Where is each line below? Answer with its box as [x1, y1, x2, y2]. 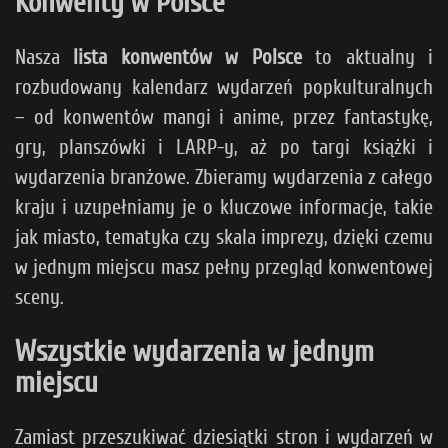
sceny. [15, 285, 64, 310]
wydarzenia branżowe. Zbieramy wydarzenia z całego [15, 165, 433, 190]
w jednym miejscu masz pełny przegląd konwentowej [15, 255, 433, 280]
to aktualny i [301, 45, 434, 70]
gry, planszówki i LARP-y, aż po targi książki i [15, 135, 433, 160]
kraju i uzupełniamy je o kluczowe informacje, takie [15, 195, 433, 220]
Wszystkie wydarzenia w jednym [15, 335, 374, 369]
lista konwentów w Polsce [73, 45, 302, 70]
